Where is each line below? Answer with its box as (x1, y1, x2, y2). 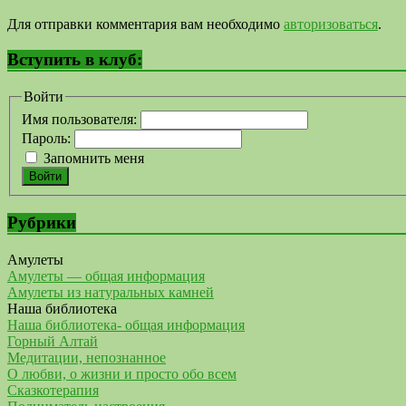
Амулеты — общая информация (7, 267, 205, 284)
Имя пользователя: (22, 111, 140, 127)
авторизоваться (284, 16, 378, 33)
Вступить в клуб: (7, 50, 142, 70)
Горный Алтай (7, 333, 98, 349)
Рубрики (7, 213, 76, 233)
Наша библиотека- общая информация (7, 316, 245, 333)
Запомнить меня (43, 150, 144, 166)
